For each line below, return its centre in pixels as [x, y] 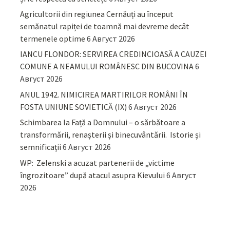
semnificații [41, 147]
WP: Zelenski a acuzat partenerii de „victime [98, 162]
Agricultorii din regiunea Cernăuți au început [97, 14]
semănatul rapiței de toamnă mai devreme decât [105, 26]
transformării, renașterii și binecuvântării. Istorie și [111, 135]
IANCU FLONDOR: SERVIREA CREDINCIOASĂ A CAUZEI [114, 54]
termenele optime [53, 39]
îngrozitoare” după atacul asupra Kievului [93, 175]
